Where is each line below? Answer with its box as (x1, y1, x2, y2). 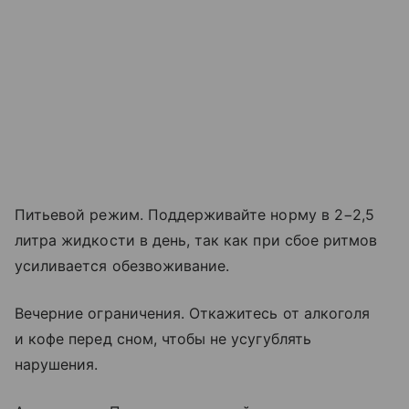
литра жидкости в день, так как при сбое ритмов (15, 230, 378, 249)
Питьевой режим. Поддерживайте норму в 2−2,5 (15, 204, 375, 224)
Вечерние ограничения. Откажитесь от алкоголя (15, 303, 371, 322)
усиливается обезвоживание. (15, 256, 230, 275)
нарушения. (15, 354, 99, 373)
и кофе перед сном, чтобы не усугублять (15, 329, 311, 348)
